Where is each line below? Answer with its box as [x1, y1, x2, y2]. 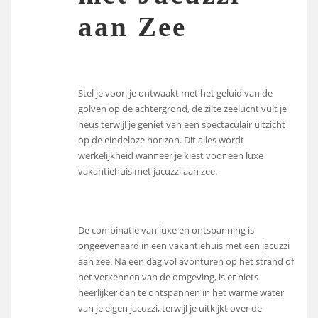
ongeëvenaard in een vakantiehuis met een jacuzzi [78, 239, 290, 253]
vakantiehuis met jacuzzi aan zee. [78, 165, 218, 178]
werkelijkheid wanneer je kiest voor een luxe [78, 149, 264, 163]
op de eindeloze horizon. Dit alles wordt [78, 133, 245, 147]
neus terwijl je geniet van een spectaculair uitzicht [78, 118, 286, 131]
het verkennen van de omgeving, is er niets [78, 270, 259, 284]
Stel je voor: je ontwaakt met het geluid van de [78, 87, 273, 100]
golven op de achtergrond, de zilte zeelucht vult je [78, 102, 287, 116]
